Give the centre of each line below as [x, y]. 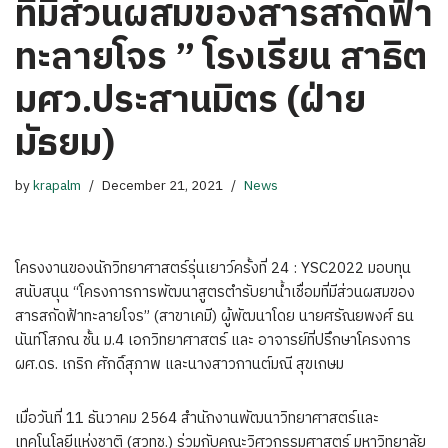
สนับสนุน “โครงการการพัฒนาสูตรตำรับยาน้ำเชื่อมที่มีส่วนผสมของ [215, 293]
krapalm [57, 186]
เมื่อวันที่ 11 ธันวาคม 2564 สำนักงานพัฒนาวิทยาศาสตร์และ [197, 419]
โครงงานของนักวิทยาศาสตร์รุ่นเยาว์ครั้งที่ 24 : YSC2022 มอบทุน [213, 269]
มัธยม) [65, 145]
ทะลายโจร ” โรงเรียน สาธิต [221, 59]
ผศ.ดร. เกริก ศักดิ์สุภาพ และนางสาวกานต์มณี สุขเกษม [179, 365]
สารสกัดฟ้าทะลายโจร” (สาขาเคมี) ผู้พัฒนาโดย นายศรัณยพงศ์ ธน [214, 317]
